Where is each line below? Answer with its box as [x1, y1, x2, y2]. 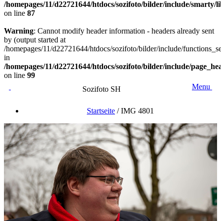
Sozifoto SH [82, 85, 121, 93]
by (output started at [4, 36, 66, 44]
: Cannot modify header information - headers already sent [34, 27, 214, 35]
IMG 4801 [121, 107, 154, 115]
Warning [4, 27, 34, 35]
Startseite [87, 107, 115, 115]
